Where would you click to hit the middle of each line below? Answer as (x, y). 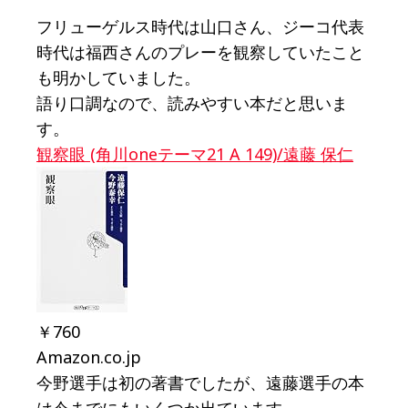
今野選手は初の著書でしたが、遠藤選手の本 (200, 383)
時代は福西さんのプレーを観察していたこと (200, 52)
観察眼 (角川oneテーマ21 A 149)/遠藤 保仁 (195, 154)
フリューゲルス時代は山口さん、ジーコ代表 (200, 27)
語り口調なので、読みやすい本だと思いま (192, 103)
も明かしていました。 (118, 78)
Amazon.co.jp (89, 357)
